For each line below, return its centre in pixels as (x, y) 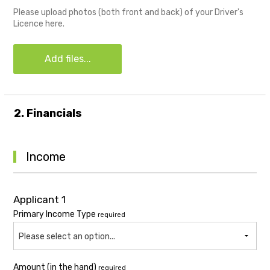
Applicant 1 (39, 200)
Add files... (67, 59)
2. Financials (48, 114)
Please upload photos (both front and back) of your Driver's (128, 13)
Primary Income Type (55, 215)
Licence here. (39, 24)
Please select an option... (67, 237)
